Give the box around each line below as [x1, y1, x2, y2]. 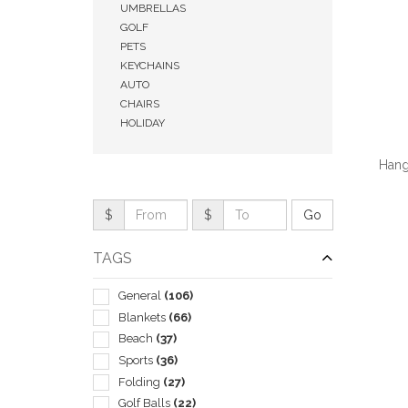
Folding [118, 374, 163, 389]
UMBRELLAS [120, 2, 186, 15]
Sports [118, 352, 156, 367]
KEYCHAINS [120, 59, 179, 72]
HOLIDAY [120, 117, 165, 129]
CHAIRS [120, 97, 159, 110]
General [118, 289, 164, 302]
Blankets [118, 310, 168, 324]
